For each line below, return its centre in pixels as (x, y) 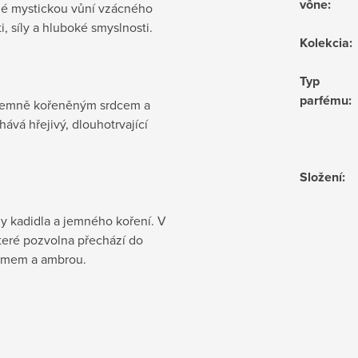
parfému (324, 100)
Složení (321, 177)
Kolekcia (324, 42)
